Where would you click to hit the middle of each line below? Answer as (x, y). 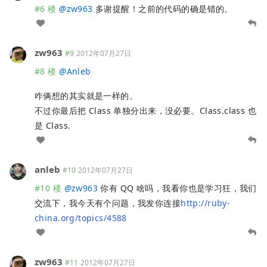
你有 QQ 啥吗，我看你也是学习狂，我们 (177, 188)
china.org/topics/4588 (81, 218)
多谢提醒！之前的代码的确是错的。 (163, 8)
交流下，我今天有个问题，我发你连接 (108, 203)
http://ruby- (206, 203)
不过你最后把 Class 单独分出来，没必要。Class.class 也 (146, 111)
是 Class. (53, 126)
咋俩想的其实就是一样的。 (86, 96)
